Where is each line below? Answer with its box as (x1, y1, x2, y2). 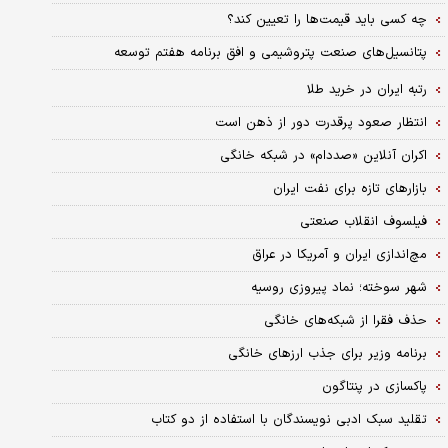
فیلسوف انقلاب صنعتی (299, 211, 427, 232)
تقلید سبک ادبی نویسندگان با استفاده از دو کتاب (150, 409, 427, 430)
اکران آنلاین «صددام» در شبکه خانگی (219, 145, 427, 166)
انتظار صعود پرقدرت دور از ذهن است (214, 112, 427, 133)
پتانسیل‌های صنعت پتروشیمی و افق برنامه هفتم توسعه (113, 42, 427, 63)
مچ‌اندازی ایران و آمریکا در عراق (251, 244, 427, 265)
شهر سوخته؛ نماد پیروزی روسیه (250, 277, 427, 298)
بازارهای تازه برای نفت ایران (272, 178, 427, 199)
